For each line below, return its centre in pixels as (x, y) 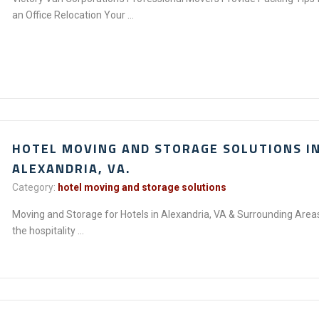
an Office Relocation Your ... (73, 15)
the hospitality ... (48, 231)
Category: (34, 187)
